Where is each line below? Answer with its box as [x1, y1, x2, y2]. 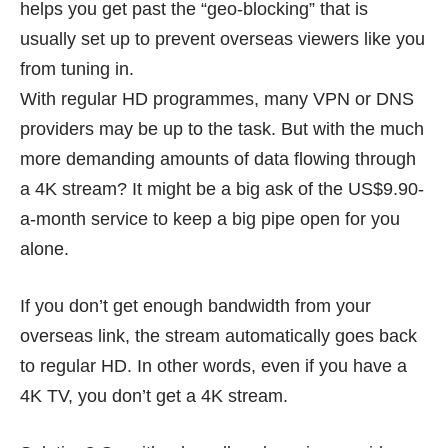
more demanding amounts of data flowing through [20, 149, 416, 169]
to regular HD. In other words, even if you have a [20, 356, 407, 376]
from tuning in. [20, 59, 134, 79]
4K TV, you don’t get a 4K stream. [20, 386, 288, 406]
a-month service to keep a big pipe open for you [20, 209, 400, 229]
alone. [20, 239, 69, 259]
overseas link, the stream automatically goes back [20, 326, 417, 346]
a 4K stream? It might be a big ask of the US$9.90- [20, 179, 424, 199]
